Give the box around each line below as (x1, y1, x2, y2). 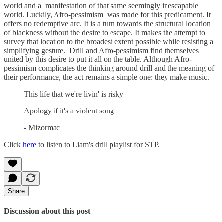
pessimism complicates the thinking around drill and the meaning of (4, 64, 214, 73)
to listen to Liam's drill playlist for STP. (36, 140, 160, 149)
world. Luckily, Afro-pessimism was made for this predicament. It (4, 10, 211, 19)
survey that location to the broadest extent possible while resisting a (4, 37, 213, 46)
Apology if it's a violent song (24, 107, 116, 115)
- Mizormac (24, 123, 62, 132)
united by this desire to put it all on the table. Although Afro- (4, 55, 192, 64)
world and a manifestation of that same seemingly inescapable (4, 1, 198, 10)
